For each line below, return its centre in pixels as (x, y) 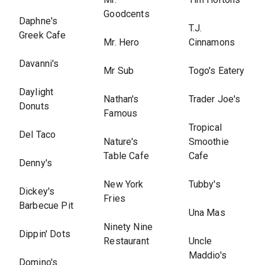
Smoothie (209, 142)
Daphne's (38, 21)
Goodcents (127, 14)
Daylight (36, 92)
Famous (121, 113)
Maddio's (207, 255)
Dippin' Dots (45, 234)
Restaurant (126, 241)
